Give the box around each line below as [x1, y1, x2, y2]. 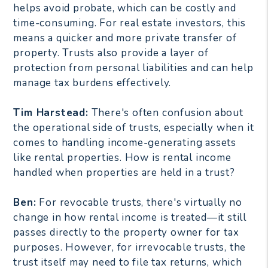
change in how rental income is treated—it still [13, 210, 246, 224]
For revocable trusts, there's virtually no [36, 195, 242, 209]
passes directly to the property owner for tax [13, 225, 239, 239]
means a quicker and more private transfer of [13, 31, 237, 45]
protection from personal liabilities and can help [13, 60, 254, 75]
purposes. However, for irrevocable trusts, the [13, 240, 246, 254]
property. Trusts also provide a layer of [13, 45, 209, 60]
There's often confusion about [88, 105, 243, 120]
